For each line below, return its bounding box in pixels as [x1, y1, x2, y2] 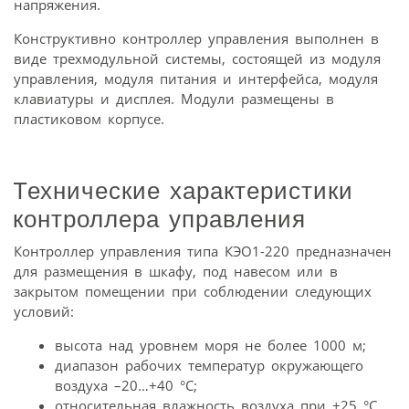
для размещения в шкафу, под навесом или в [14, 261, 338, 280]
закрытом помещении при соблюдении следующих [14, 281, 372, 300]
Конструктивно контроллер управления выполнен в [14, 28, 379, 47]
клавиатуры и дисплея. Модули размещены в [14, 89, 334, 108]
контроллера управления [13, 204, 306, 233]
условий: [14, 301, 74, 320]
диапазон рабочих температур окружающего [55, 355, 363, 374]
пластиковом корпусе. [14, 109, 164, 128]
